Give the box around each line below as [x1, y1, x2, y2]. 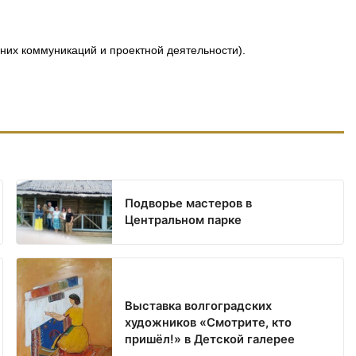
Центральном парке [125, 213, 242, 228]
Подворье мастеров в [125, 196, 253, 211]
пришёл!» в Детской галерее [125, 331, 296, 346]
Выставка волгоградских [125, 298, 273, 313]
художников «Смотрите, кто [125, 315, 292, 330]
